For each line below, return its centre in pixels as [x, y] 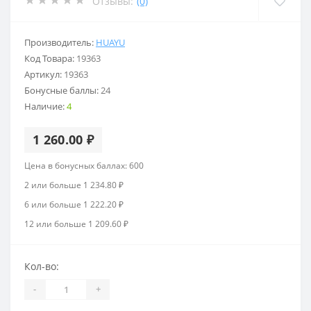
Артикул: [44, 74]
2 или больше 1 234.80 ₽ [74, 185]
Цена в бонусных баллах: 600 [84, 165]
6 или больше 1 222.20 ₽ [74, 204]
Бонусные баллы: [62, 90]
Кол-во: [42, 266]
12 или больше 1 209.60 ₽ [76, 224]
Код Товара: [50, 58]
